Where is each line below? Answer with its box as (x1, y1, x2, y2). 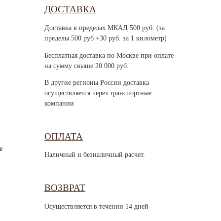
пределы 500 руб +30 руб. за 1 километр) (44, 35, 167, 42)
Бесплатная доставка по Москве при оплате (44, 51, 174, 59)
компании (44, 100, 74, 108)
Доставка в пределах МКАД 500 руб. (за (44, 24, 165, 32)
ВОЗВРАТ (44, 183, 85, 193)
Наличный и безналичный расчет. (44, 151, 145, 159)
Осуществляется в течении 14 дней (44, 202, 148, 210)
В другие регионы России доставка (44, 79, 149, 87)
